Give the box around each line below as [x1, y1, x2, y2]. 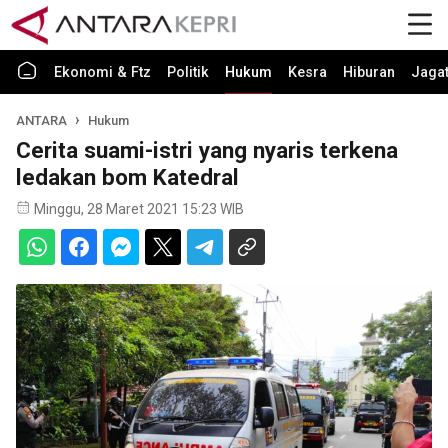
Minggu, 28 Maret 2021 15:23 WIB [34, 201, 244, 217]
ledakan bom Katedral [16, 164, 239, 190]
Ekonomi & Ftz [54, 64, 151, 81]
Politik [167, 64, 209, 81]
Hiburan [343, 64, 395, 81]
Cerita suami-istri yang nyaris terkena [16, 137, 398, 163]
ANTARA [16, 113, 67, 128]
